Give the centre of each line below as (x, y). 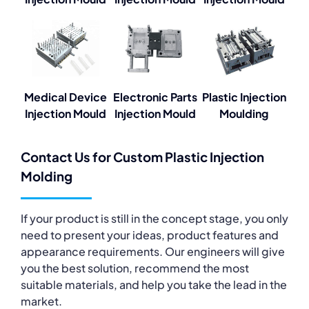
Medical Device (66, 97)
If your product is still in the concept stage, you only (154, 218)
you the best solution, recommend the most (135, 268)
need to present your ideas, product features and (150, 235)
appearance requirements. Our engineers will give (153, 251)
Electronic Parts (155, 97)
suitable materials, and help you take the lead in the (154, 284)
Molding (47, 177)
